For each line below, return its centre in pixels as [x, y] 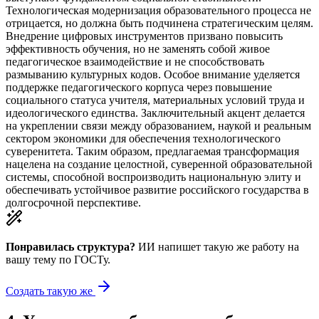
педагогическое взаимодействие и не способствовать [135, 62]
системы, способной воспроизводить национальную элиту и [153, 177]
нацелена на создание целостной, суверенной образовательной [159, 164]
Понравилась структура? [70, 247]
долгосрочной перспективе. [73, 203]
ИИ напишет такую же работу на [217, 247]
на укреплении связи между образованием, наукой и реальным [158, 126]
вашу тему [31, 260]
